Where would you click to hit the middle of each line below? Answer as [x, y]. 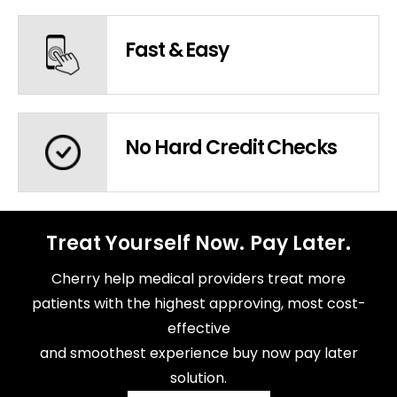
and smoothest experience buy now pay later [198, 354]
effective [198, 329]
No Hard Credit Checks [231, 148]
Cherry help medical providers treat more [198, 279]
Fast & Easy [177, 51]
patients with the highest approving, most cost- [198, 304]
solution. [198, 378]
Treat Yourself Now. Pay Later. [198, 244]
